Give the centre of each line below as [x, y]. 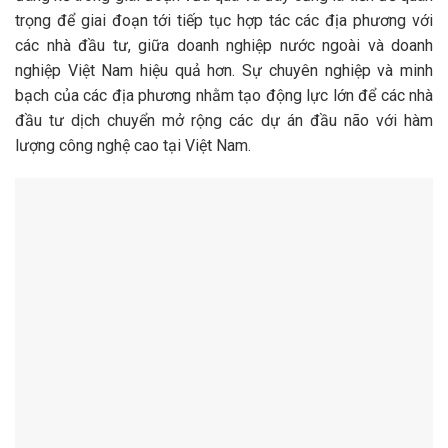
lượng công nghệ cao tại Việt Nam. [133, 145]
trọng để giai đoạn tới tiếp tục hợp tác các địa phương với [224, 20]
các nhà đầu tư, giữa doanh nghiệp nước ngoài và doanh [224, 45]
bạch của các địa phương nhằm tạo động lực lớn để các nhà [224, 95]
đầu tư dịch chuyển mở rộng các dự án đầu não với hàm [224, 120]
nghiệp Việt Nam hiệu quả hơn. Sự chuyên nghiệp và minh [224, 70]
